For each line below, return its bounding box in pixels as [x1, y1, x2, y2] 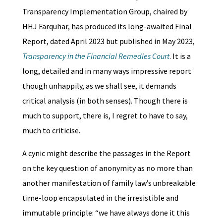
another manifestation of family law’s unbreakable [22, 177, 196, 188]
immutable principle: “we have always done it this [22, 207, 190, 218]
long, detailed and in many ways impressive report [22, 65, 191, 76]
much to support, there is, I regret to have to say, [22, 110, 188, 120]
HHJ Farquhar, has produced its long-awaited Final [22, 21, 192, 31]
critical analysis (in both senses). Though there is [22, 95, 188, 106]
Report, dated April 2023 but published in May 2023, [22, 36, 195, 46]
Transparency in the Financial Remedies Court [22, 51, 169, 61]
